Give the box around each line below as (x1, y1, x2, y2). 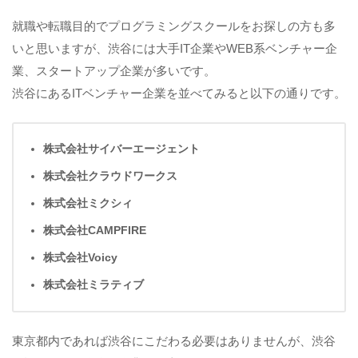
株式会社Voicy (42, 252, 117, 265)
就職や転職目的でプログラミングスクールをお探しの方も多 (12, 20, 336, 34)
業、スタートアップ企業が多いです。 (12, 65, 216, 78)
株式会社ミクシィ (42, 197, 133, 210)
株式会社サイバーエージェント (42, 143, 200, 156)
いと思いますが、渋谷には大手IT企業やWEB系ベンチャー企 (12, 42, 337, 56)
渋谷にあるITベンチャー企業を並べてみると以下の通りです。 (12, 87, 346, 101)
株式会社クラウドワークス (42, 170, 177, 183)
